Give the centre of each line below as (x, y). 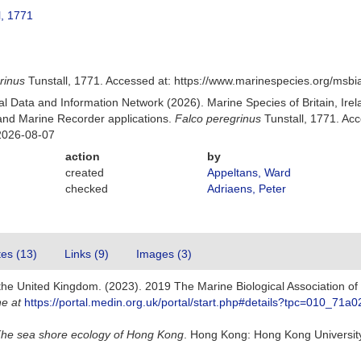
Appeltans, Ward (249, 172)
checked (87, 189)
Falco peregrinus (218, 118)
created (85, 172)
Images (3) (164, 254)
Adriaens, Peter (246, 189)
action (83, 156)
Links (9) (87, 254)
